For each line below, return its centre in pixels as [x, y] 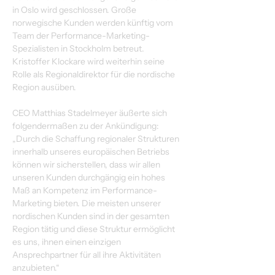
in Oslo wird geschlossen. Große [75, 10]
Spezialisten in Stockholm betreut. [79, 48]
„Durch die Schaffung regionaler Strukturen [97, 139]
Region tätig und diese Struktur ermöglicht [95, 229]
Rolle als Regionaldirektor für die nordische [95, 74]
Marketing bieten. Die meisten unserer [87, 203]
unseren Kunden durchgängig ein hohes [90, 177]
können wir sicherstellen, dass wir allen [87, 165]
